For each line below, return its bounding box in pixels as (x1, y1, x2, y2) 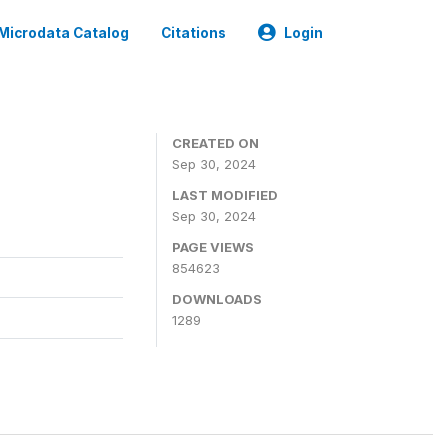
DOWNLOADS (172, 291, 262, 307)
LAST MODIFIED (172, 187, 278, 203)
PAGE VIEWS (172, 239, 254, 255)
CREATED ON (172, 135, 259, 151)
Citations (161, 25, 226, 41)
